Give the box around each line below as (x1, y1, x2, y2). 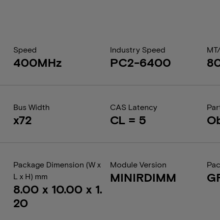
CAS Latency (110, 102, 157, 111)
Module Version (110, 160, 166, 169)
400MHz (13, 55, 62, 69)
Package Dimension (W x (13, 160, 101, 169)
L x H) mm (13, 171, 48, 181)
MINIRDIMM (110, 170, 176, 184)
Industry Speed (110, 45, 165, 54)
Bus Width (13, 102, 50, 111)
